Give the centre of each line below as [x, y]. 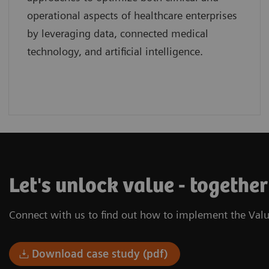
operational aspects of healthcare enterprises [132, 16]
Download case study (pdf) [100, 254]
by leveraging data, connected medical [118, 34]
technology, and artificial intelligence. [115, 52]
